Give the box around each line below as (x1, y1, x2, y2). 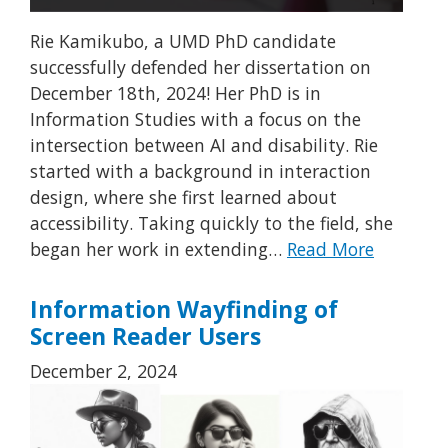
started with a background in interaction (30, 158, 371, 183)
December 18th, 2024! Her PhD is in (30, 80, 321, 105)
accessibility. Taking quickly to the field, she (30, 210, 393, 235)
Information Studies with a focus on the (30, 106, 361, 131)
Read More (287, 236, 374, 261)
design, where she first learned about (30, 184, 337, 209)
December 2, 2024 (30, 359, 177, 384)
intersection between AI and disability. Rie (30, 132, 378, 157)
